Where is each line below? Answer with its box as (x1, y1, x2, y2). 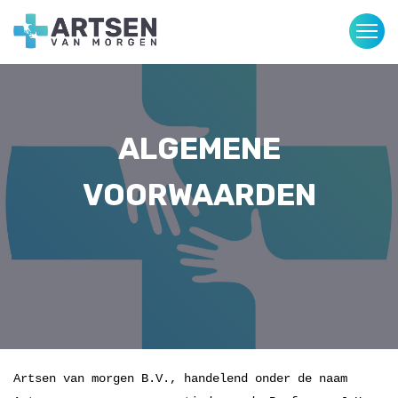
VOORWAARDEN (82, 177, 316, 213)
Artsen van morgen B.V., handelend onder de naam (13, 371, 347, 386)
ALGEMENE (117, 131, 281, 167)
